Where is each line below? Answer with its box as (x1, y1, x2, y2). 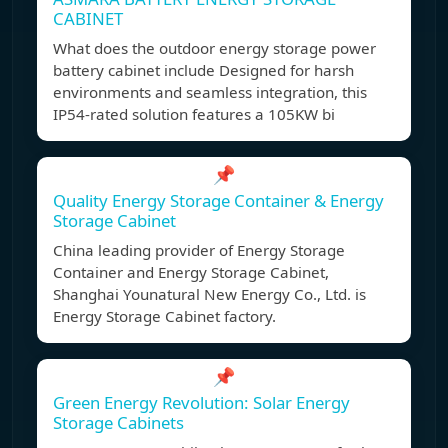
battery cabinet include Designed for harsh (53, 60, 354, 81)
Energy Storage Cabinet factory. (53, 306, 276, 327)
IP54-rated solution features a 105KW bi (53, 104, 335, 125)
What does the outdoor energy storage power (53, 38, 376, 59)
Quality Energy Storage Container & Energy (53, 189, 384, 213)
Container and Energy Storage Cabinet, (53, 262, 329, 283)
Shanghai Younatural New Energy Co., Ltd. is (53, 284, 366, 305)
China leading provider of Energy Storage (53, 240, 345, 261)
